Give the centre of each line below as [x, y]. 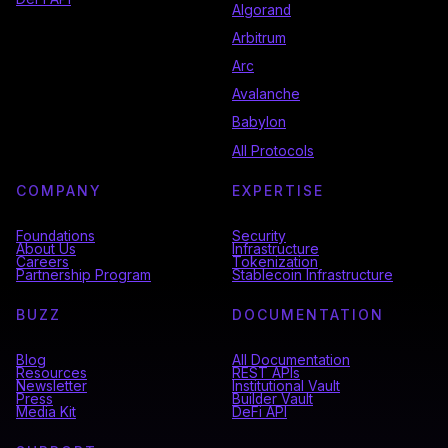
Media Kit [46, 412]
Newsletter [51, 386]
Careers [42, 262]
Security [259, 236]
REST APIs [266, 373]
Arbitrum [259, 38]
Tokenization [275, 262]
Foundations [55, 236]
